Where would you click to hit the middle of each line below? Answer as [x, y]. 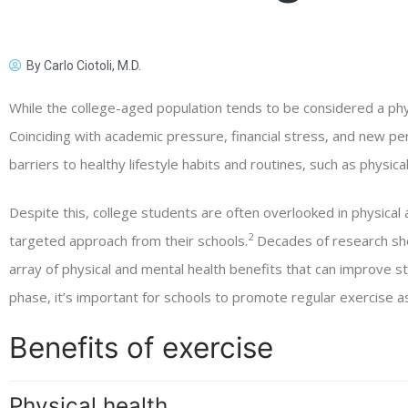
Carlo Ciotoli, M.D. [91, 66]
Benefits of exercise [141, 347]
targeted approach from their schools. [128, 240]
